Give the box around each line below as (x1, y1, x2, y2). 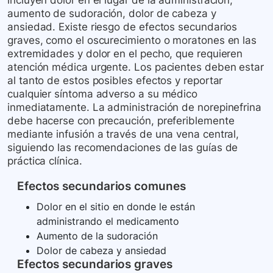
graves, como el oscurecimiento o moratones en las (7, 34, 257, 47)
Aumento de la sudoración (37, 230, 158, 243)
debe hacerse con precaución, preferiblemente (7, 115, 235, 127)
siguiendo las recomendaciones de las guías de (7, 141, 238, 154)
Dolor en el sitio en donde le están (37, 200, 195, 213)
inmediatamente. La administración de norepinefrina (7, 101, 262, 114)
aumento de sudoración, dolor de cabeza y (7, 7, 216, 20)
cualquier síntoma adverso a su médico (7, 88, 198, 101)
